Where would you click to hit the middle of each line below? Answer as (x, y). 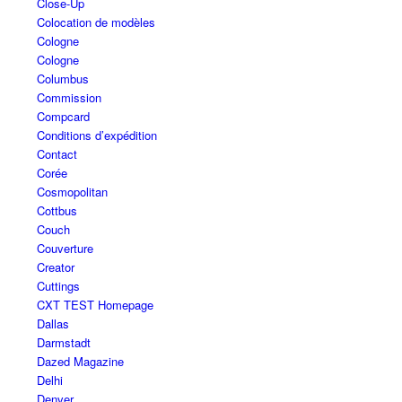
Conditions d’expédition (96, 135)
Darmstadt (63, 343)
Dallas (52, 324)
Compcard (63, 117)
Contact (57, 154)
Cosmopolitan (72, 192)
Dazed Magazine (80, 362)
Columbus (62, 79)
